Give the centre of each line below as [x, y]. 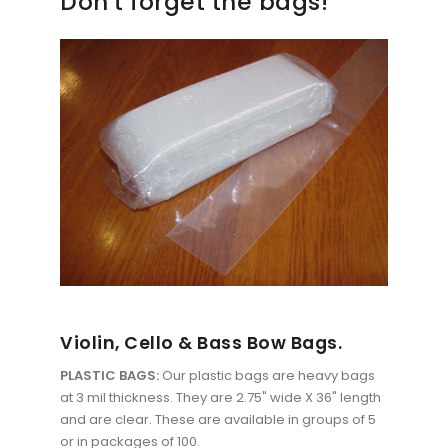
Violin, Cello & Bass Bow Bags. [201, 342]
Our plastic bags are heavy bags [268, 375]
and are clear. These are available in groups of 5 [218, 419]
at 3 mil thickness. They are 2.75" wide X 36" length [220, 397]
